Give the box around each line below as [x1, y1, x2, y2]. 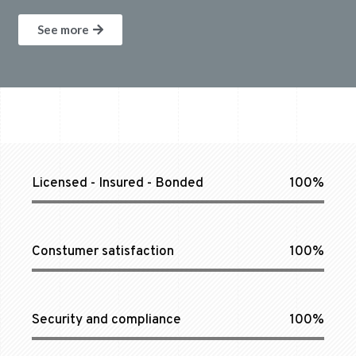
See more [37, 21, 89, 37]
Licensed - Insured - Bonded [32, 174, 203, 192]
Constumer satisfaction [32, 242, 174, 261]
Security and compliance [32, 311, 181, 329]
